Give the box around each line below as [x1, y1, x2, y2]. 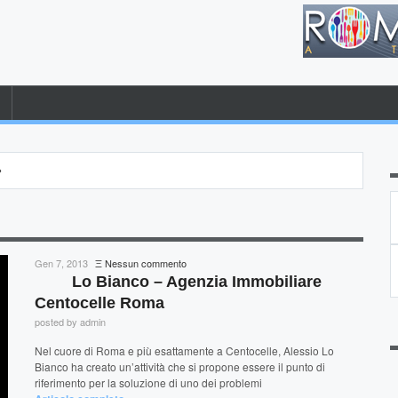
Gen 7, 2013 [35, 256, 91, 270]
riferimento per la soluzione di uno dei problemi [35, 375, 265, 390]
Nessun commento [105, 256, 187, 270]
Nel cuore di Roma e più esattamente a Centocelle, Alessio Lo [35, 343, 334, 358]
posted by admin [35, 314, 106, 329]
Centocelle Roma [35, 294, 164, 312]
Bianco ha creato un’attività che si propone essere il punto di [35, 359, 325, 374]
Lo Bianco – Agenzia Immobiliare [72, 273, 322, 291]
